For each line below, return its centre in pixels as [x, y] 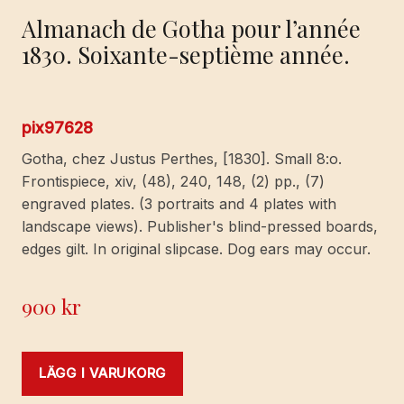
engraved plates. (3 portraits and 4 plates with [179, 204]
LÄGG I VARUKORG [103, 374]
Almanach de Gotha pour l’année [191, 28]
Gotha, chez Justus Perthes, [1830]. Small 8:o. [182, 159]
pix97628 [57, 128]
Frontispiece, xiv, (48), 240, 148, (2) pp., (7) [173, 182]
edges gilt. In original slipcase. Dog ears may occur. [196, 249]
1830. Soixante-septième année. [186, 54]
